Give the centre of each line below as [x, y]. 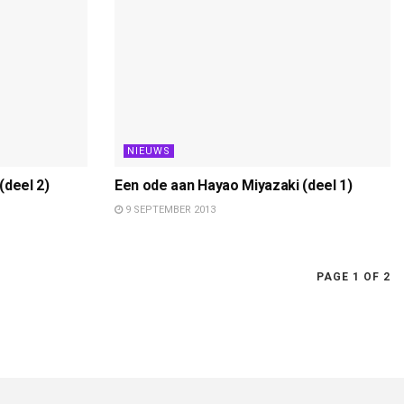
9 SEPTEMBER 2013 [169, 209]
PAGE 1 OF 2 [353, 276]
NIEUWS [149, 151]
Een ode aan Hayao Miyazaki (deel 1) [234, 185]
